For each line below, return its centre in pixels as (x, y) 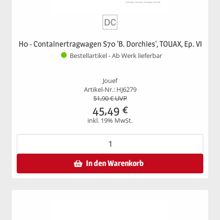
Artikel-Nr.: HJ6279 (110, 89)
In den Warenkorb (115, 163)
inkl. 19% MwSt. (110, 120)
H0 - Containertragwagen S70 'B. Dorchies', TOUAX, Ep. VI (110, 44)
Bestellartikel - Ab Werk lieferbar (116, 56)
